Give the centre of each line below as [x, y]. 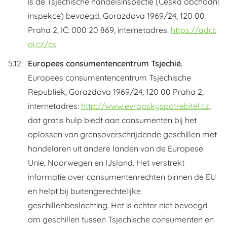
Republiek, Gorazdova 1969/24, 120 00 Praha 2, [116, 92]
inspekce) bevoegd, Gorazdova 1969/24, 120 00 [116, 16]
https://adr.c [194, 30]
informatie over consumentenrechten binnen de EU [122, 177]
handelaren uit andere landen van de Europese [116, 148]
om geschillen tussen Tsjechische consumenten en [121, 219]
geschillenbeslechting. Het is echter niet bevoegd [118, 205]
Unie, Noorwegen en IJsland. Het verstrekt [106, 163]
